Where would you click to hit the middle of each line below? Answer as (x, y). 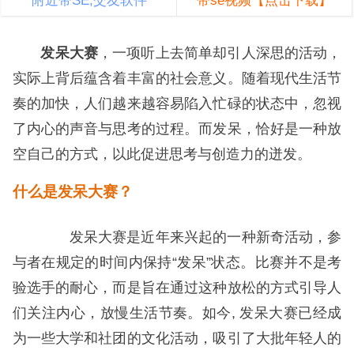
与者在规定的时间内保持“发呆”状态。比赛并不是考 (177, 262)
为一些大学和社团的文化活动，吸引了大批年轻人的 (177, 338)
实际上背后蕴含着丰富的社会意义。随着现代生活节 (177, 78)
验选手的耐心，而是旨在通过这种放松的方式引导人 (177, 287)
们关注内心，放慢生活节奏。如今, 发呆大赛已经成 (177, 313)
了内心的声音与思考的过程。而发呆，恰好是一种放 (177, 128)
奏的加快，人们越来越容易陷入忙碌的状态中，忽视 (177, 103)
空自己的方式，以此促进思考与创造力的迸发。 (162, 154)
